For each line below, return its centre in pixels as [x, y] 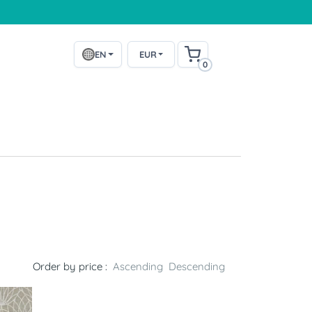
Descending [197, 266]
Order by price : [70, 266]
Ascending [138, 266]
